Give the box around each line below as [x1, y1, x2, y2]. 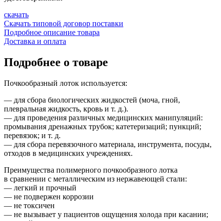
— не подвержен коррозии [4, 192, 94, 201]
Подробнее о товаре [4, 55, 108, 69]
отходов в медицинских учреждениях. [4, 148, 133, 157]
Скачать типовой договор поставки [4, 19, 123, 28]
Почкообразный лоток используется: [4, 78, 127, 87]
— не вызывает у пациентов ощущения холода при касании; [4, 210, 208, 219]
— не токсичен [4, 201, 55, 210]
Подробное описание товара [4, 28, 100, 37]
